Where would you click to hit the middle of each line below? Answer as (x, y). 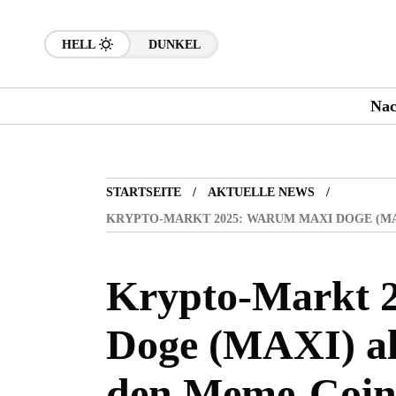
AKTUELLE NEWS (261, 193)
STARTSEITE (144, 193)
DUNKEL (175, 44)
